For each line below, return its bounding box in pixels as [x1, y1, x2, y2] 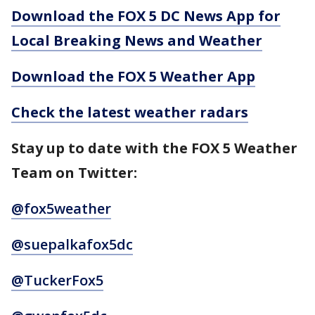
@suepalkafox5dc [11, 235, 133, 255]
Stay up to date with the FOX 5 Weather [11, 139, 297, 158]
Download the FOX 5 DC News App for [11, 6, 281, 26]
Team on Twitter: [11, 163, 137, 183]
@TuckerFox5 [11, 271, 103, 290]
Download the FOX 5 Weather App [11, 67, 255, 86]
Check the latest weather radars [11, 103, 248, 122]
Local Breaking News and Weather [11, 31, 262, 51]
